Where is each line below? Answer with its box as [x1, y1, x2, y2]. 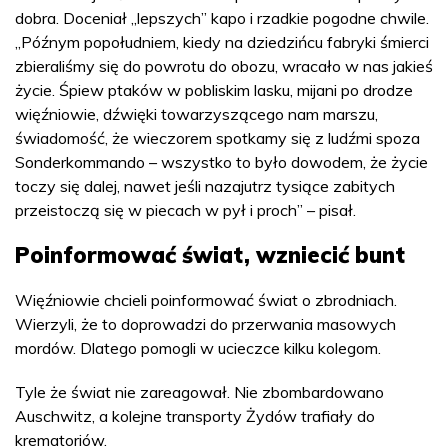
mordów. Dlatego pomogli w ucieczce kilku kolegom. [15, 338, 385, 358]
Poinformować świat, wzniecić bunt [15, 241, 411, 269]
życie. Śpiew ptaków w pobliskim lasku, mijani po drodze [15, 80, 413, 100]
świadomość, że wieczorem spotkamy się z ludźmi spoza [15, 128, 420, 148]
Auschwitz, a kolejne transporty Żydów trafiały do [15, 406, 375, 426]
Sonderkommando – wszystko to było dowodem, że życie [15, 152, 428, 172]
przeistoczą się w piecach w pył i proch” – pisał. [15, 200, 356, 220]
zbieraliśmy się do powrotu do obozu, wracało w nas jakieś [15, 56, 433, 76]
